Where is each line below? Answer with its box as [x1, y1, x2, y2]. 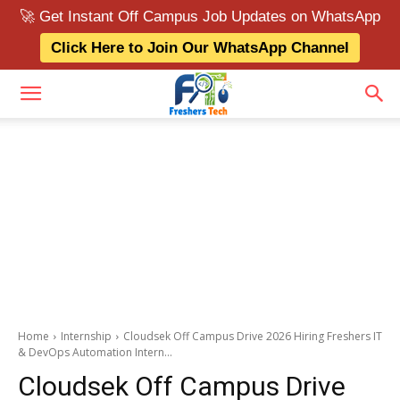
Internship [61, 329, 112, 344]
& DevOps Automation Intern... [18, 345, 172, 360]
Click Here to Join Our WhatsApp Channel [51, 39, 349, 56]
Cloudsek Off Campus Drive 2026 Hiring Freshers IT [123, 329, 382, 344]
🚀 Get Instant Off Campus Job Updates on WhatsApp [20, 8, 380, 25]
